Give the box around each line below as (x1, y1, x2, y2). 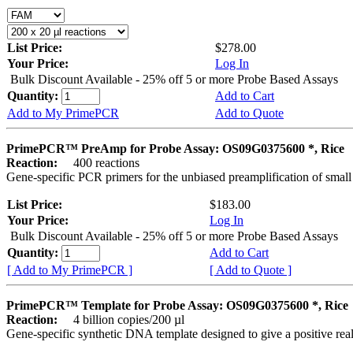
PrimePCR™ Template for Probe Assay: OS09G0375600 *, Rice (6, 298, 348, 312)
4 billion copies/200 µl (61, 312, 184, 326)
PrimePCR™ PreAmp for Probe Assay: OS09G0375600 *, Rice (6, 141, 344, 155)
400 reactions (61, 155, 139, 169)
